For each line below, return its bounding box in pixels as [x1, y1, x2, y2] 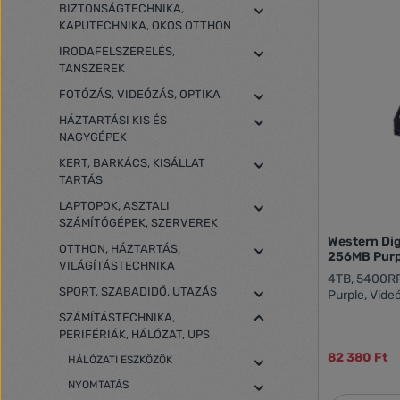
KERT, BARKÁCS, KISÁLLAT [59, 156, 205, 170]
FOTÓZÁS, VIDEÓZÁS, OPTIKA [59, 87, 221, 101]
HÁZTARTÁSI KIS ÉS [59, 113, 167, 127]
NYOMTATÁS [68, 379, 129, 391]
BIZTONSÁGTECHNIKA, [59, 2, 184, 15]
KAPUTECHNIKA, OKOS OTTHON [59, 19, 231, 32]
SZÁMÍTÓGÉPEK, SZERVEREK [59, 216, 218, 229]
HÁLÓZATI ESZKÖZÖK [68, 354, 172, 366]
